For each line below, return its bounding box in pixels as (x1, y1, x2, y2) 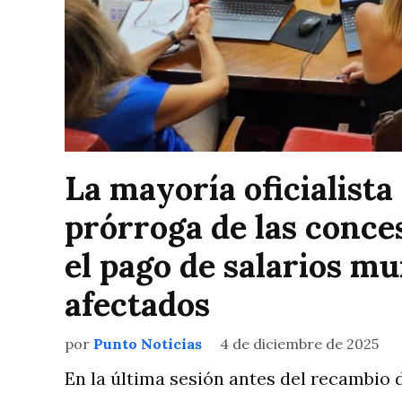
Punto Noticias (93, 335, 202, 354)
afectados (65, 284, 210, 326)
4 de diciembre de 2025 (220, 335, 379, 354)
